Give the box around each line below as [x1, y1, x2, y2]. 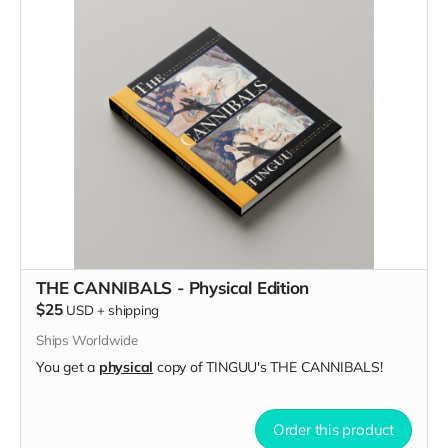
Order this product [272, 419, 394, 439]
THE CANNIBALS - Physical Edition [36, 276, 310, 298]
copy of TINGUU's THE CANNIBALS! [153, 357, 383, 376]
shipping [107, 301, 160, 318]
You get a [36, 357, 99, 376]
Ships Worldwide [36, 331, 138, 348]
